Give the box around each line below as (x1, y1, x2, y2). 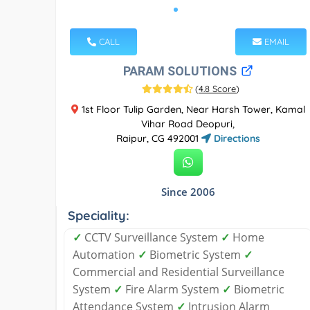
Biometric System (147, 246, 244, 262)
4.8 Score (199, 82, 237, 94)
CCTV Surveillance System (82, 229, 221, 245)
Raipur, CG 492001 (116, 131, 201, 145)
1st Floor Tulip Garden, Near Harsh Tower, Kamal (78, 102, 305, 116)
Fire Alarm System (122, 281, 222, 297)
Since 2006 (161, 184, 215, 199)
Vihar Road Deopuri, (141, 117, 235, 130)
